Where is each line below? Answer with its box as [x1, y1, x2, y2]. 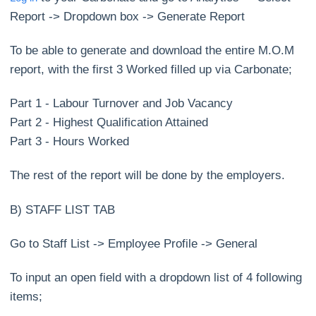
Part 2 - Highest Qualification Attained [10, 116, 209, 130]
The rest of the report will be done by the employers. [10, 169, 286, 183]
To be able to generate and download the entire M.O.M [10, 44, 295, 58]
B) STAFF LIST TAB [10, 202, 116, 217]
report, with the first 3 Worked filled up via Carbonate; [10, 63, 293, 77]
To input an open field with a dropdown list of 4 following [10, 270, 303, 284]
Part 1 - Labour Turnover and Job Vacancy [10, 97, 233, 111]
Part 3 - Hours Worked [10, 135, 130, 149]
